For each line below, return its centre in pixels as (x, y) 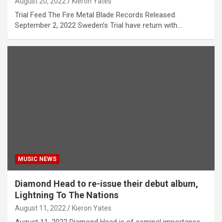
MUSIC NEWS (37, 159)
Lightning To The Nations (67, 195)
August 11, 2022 (40, 208)
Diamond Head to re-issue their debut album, (107, 184)
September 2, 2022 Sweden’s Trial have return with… (98, 26)
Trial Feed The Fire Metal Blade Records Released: (96, 15)
